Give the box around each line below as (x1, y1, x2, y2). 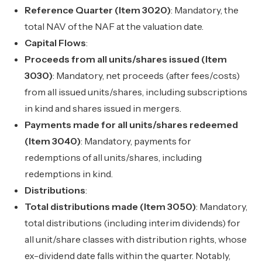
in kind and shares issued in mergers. (25, 102, 182, 114)
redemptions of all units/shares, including (25, 151, 202, 163)
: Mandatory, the (171, 4, 239, 16)
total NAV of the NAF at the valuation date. (25, 20, 204, 32)
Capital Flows (25, 37, 87, 49)
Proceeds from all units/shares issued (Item (25, 53, 227, 65)
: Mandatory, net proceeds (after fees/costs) (53, 70, 240, 81)
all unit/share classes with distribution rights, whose (25, 233, 247, 245)
